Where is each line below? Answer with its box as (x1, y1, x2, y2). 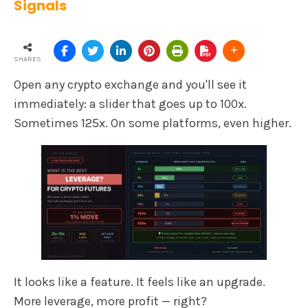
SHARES (14, 55, 41, 64)
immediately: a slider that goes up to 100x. (14, 96, 247, 112)
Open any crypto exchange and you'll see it (14, 77, 247, 93)
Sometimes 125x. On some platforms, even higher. (14, 115, 291, 131)
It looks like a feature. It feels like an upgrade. (14, 274, 265, 289)
